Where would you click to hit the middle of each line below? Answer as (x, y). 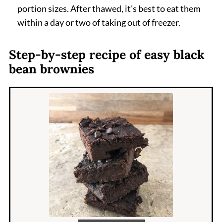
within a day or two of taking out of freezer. (99, 23)
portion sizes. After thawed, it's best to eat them (109, 9)
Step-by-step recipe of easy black (107, 55)
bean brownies (51, 69)
